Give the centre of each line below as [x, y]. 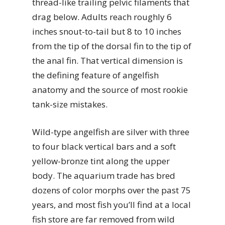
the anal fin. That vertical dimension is [107, 61]
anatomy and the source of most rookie [110, 90]
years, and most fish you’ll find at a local [111, 204]
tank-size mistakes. [70, 104]
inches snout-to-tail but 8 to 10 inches [107, 31]
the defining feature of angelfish [95, 75]
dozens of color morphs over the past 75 [111, 190]
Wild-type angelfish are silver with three [111, 132]
